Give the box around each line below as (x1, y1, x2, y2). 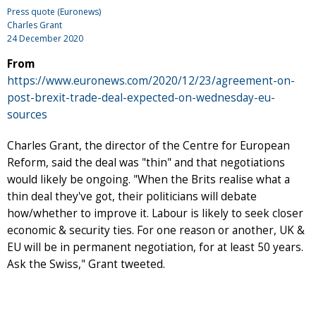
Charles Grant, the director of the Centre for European (7, 138, 290, 153)
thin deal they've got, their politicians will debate (7, 188, 257, 204)
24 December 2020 (7, 32, 83, 44)
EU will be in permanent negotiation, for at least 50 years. (7, 239, 303, 255)
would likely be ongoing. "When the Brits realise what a (7, 171, 290, 187)
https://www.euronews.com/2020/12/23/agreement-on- (7, 73, 295, 88)
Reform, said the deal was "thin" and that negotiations (7, 154, 285, 170)
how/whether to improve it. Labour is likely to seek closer (7, 205, 303, 221)
